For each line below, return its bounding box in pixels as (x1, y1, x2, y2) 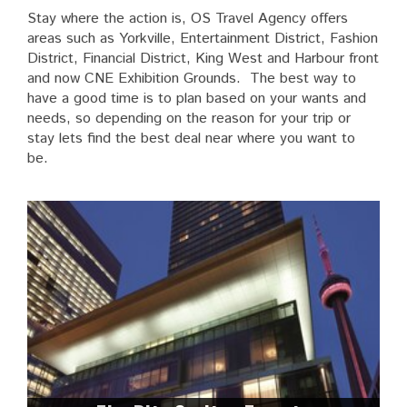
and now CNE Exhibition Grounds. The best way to (27, 67, 356, 89)
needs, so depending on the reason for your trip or (27, 107, 351, 129)
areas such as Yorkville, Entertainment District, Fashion (27, 27, 378, 49)
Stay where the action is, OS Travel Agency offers (27, 7, 348, 29)
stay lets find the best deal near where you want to (27, 127, 355, 149)
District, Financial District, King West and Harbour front (27, 47, 379, 69)
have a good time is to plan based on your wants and (27, 87, 366, 109)
